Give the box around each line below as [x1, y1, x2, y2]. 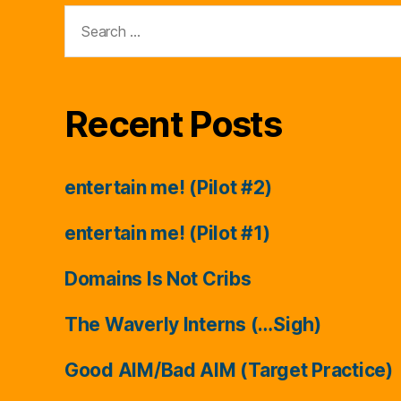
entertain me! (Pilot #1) [64, 221, 270, 244]
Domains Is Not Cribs [64, 267, 252, 290]
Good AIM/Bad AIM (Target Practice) [64, 358, 393, 381]
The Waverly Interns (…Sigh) [64, 312, 321, 336]
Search [56, 4, 119, 27]
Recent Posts [64, 101, 282, 146]
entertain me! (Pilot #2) [64, 175, 272, 199]
